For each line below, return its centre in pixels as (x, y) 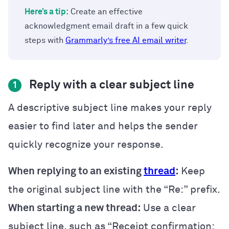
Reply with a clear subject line (110, 85)
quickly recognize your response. (86, 144)
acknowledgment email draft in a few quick (106, 26)
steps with (45, 40)
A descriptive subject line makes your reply (110, 108)
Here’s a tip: (47, 12)
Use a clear (168, 208)
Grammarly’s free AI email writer (126, 40)
